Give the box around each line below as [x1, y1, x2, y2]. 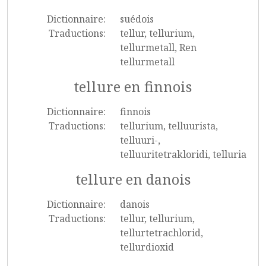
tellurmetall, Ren [119, 41, 197, 54]
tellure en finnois [74, 77, 192, 96]
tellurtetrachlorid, [119, 226, 203, 239]
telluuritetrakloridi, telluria [119, 148, 246, 161]
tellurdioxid [119, 240, 174, 254]
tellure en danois [75, 170, 191, 189]
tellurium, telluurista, [119, 119, 218, 132]
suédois [119, 12, 154, 26]
